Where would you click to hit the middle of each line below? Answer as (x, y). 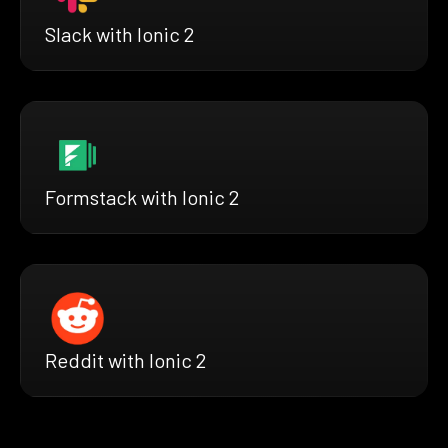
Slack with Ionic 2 (119, 34)
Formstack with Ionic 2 (142, 197)
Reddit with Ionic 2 (125, 360)
